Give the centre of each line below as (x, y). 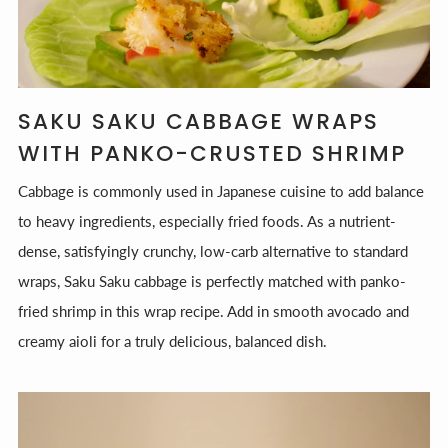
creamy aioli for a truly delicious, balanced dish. (180, 340)
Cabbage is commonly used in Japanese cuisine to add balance (221, 190)
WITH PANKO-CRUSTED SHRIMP (212, 153)
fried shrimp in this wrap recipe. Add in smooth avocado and (213, 310)
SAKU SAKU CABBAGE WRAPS (198, 121)
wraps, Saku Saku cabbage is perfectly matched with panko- (212, 280)
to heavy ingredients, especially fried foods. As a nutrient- (207, 220)
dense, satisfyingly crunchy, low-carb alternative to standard (213, 250)
